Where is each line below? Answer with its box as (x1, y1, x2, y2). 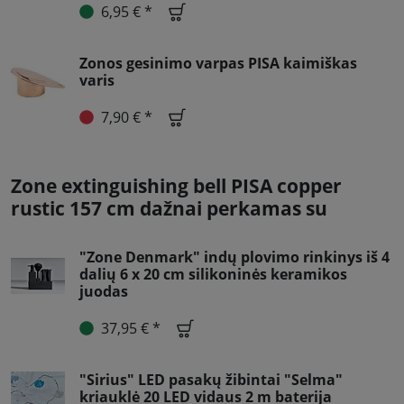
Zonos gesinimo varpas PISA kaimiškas (79, 52, 357, 73)
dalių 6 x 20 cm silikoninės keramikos (79, 263, 347, 284)
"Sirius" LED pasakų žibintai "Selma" (79, 369, 343, 390)
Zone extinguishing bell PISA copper (11, 172, 342, 198)
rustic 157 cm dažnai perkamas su (11, 195, 327, 221)
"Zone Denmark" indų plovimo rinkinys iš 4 (79, 246, 390, 267)
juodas (79, 280, 128, 301)
